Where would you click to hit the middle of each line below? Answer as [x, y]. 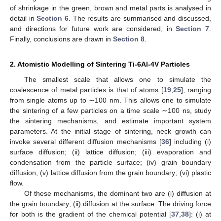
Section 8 [129, 39]
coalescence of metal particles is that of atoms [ [87, 90]
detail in [23, 18]
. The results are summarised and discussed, [140, 18]
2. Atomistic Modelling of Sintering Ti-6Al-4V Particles [100, 64]
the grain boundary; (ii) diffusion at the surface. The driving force [110, 203]
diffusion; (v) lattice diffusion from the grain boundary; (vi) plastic [110, 172]
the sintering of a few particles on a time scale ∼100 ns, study [110, 110]
